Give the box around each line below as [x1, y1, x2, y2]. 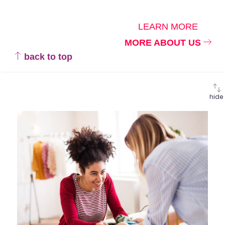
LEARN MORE [138, 21, 198, 32]
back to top [22, 51, 72, 62]
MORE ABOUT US [125, 37, 203, 48]
